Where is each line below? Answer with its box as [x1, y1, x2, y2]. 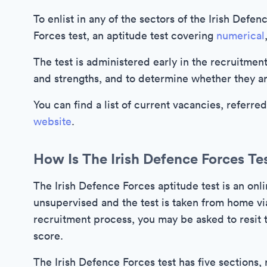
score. [33, 229, 63, 243]
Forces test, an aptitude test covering [33, 29, 216, 42]
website [33, 114, 72, 128]
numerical [216, 29, 265, 42]
